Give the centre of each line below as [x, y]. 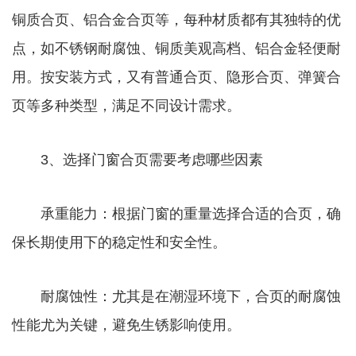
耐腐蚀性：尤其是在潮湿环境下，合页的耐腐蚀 [176, 297]
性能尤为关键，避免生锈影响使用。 [126, 325]
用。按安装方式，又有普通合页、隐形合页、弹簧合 [176, 77]
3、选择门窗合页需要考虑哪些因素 [137, 160]
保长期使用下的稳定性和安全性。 [119, 243]
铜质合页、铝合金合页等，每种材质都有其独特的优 [176, 20]
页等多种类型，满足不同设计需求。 [126, 106]
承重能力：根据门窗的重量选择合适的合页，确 [176, 214]
